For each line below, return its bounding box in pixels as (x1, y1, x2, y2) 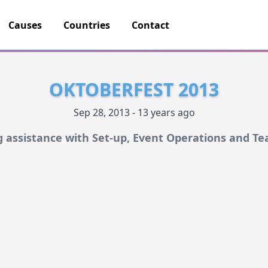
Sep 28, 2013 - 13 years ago (73, 106, 195, 119)
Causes (8, 18, 42, 32)
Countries (63, 18, 110, 32)
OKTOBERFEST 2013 (49, 77, 219, 102)
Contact (132, 18, 169, 32)
